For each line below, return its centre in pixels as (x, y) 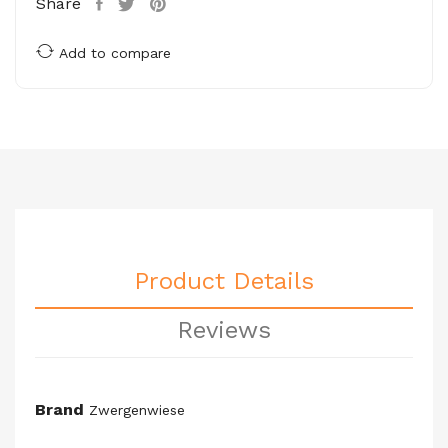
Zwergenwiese (137, 410)
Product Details (224, 281)
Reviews (224, 330)
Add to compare (115, 53)
